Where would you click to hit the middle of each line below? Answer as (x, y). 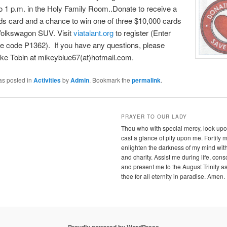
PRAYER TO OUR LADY (154, 117)
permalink (146, 80)
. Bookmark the (110, 80)
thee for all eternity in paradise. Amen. (173, 176)
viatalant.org (93, 33)
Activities (47, 80)
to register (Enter (142, 33)
